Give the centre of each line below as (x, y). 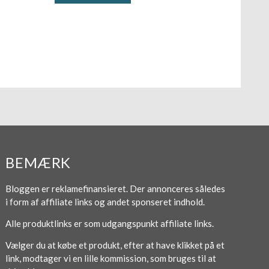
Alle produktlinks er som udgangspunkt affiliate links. (111, 224)
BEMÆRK (38, 162)
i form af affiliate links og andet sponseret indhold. (105, 201)
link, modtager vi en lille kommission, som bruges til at (111, 258)
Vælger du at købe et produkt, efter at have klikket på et (115, 245)
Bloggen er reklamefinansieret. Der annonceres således (116, 188)
